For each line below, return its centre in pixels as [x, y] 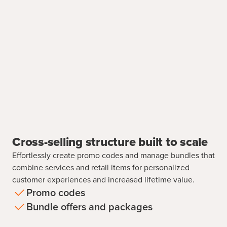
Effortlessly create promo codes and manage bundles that [113, 156]
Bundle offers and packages [89, 207]
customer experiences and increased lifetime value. [103, 180]
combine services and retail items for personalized [101, 168]
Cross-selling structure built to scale [110, 143]
